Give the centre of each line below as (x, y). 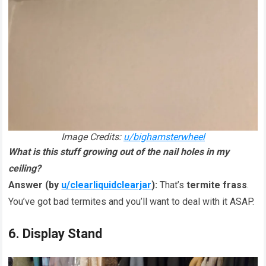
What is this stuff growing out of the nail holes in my (119, 151)
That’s (172, 185)
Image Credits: (92, 137)
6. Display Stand (56, 233)
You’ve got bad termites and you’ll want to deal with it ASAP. (132, 201)
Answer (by (35, 185)
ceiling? (25, 168)
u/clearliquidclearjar (107, 185)
